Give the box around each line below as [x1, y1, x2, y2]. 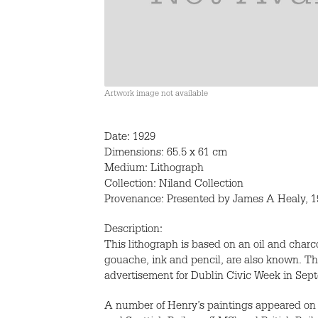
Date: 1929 [104, 132, 155, 144]
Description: [104, 224, 163, 236]
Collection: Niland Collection [104, 179, 243, 191]
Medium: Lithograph [104, 163, 204, 175]
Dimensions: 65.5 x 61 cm [104, 148, 227, 160]
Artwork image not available [104, 89, 208, 99]
